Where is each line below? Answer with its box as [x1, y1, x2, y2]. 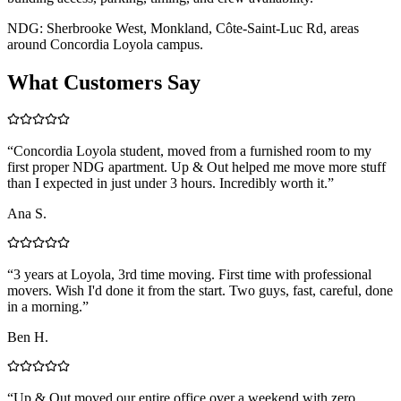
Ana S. [7, 205, 47, 221]
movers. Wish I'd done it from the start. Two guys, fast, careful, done [7, 282, 393, 298]
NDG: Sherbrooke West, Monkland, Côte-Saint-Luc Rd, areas [7, 20, 359, 36]
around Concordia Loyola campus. [7, 36, 203, 52]
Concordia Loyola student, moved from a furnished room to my [13, 142, 371, 158]
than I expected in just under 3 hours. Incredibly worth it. [7, 175, 328, 191]
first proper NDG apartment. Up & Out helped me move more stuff [7, 158, 386, 175]
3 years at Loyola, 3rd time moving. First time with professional [13, 266, 371, 282]
